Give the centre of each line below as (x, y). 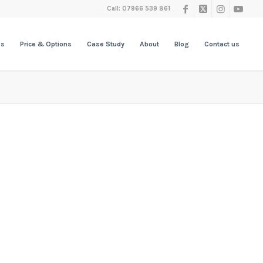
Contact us (222, 44)
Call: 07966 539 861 (139, 9)
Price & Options (46, 44)
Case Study (106, 44)
